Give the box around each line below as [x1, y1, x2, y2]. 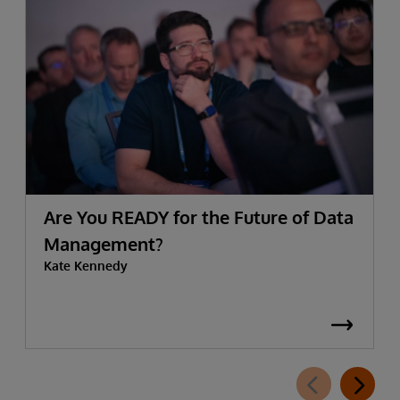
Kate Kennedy [44, 258, 128, 274]
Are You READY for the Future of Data [44, 205, 354, 229]
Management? [44, 232, 163, 256]
